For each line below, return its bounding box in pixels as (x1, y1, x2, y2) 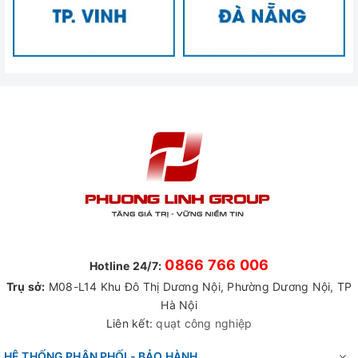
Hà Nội (161, 298, 197, 312)
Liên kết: (105, 316, 157, 331)
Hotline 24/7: (89, 259, 161, 273)
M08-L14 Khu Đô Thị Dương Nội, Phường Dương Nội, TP (45, 280, 352, 294)
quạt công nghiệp (156, 316, 253, 331)
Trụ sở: (6, 280, 46, 294)
